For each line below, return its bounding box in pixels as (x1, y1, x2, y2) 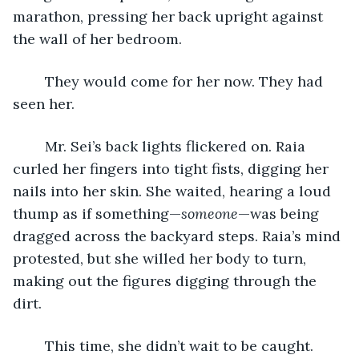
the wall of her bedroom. (13, 29, 186, 48)
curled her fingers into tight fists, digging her (13, 159, 333, 178)
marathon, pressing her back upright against (13, 6, 327, 26)
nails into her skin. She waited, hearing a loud (13, 181, 335, 200)
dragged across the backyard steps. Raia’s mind (13, 226, 345, 245)
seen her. (13, 94, 75, 113)
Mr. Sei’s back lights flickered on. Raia (29, 136, 45, 155)
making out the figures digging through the (13, 271, 321, 290)
